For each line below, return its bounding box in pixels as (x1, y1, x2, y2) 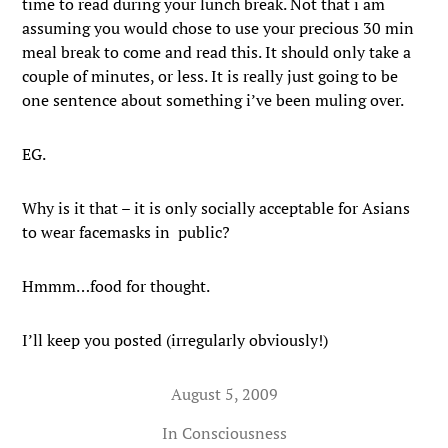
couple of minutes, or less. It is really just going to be (22, 65, 399, 87)
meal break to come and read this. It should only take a (22, 41, 412, 63)
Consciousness (181, 422, 287, 444)
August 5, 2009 (170, 383, 278, 405)
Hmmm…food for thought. (22, 275, 211, 297)
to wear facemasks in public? (22, 221, 231, 243)
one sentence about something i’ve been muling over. (22, 89, 408, 111)
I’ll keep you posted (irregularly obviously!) (22, 329, 329, 351)
